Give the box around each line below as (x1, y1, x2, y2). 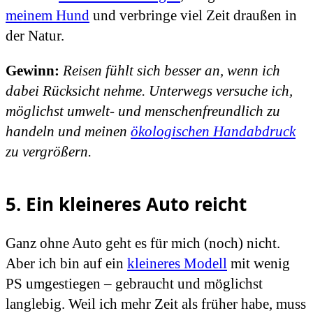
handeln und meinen (6, 122, 131, 140)
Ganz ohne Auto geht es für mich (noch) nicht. (6, 234, 280, 252)
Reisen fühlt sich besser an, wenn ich (63, 61, 280, 79)
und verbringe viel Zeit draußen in (89, 6, 297, 24)
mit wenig (227, 254, 290, 272)
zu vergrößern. (6, 143, 92, 160)
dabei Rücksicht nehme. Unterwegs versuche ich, (6, 82, 293, 99)
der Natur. (6, 27, 64, 44)
